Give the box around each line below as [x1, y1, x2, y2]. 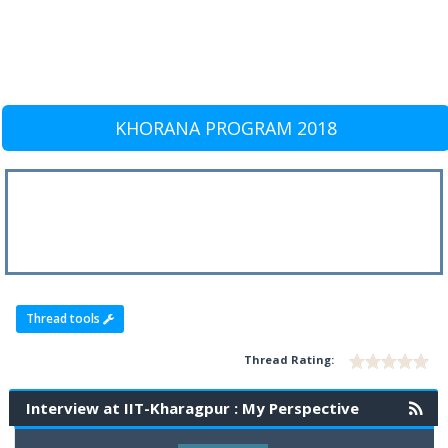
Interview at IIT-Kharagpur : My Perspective [26, 397, 360, 418]
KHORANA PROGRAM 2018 [115, 116, 337, 141]
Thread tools [26, 309, 104, 327]
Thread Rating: [243, 351, 334, 367]
